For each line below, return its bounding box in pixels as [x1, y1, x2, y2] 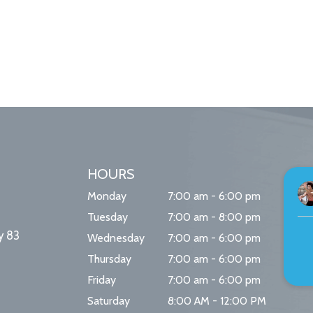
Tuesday [87, 210, 129, 224]
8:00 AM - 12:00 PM [167, 294, 266, 308]
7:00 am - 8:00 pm [167, 210, 261, 224]
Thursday [87, 252, 132, 266]
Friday [87, 273, 117, 287]
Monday [87, 189, 127, 203]
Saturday [87, 294, 131, 308]
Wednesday [87, 231, 145, 245]
